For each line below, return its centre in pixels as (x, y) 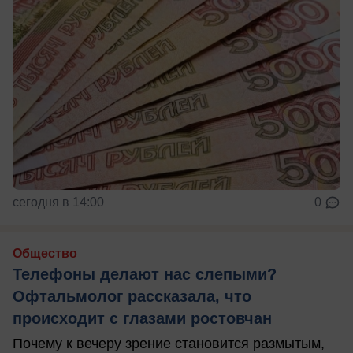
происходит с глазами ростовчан (142, 318)
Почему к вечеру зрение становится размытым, (169, 343)
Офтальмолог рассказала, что (132, 296)
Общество (45, 253)
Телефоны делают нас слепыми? (145, 274)
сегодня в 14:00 (58, 202)
